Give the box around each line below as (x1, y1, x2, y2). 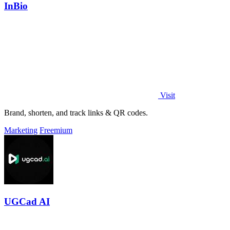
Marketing (4, 126, 37, 135)
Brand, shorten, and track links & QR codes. (4, 108, 148, 118)
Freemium (40, 126, 72, 135)
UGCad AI (4, 196, 50, 207)
